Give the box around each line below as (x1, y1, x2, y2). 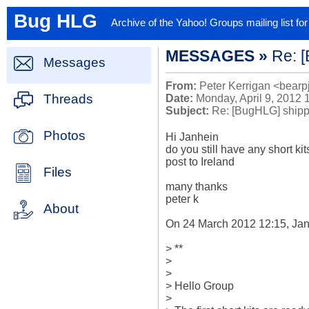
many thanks (166, 181, 228, 192)
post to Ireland (166, 156, 235, 168)
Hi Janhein (166, 131, 219, 143)
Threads (43, 92, 93, 106)
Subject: (166, 105, 209, 117)
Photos (43, 128, 86, 143)
